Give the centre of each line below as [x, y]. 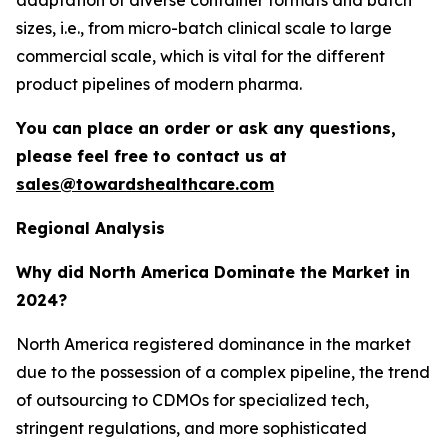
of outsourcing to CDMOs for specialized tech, [192, 399]
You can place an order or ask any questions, [206, 127]
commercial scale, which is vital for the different [200, 55]
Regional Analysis [90, 227]
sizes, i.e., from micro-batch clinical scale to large [204, 27]
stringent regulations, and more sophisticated [191, 427]
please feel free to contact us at [151, 155]
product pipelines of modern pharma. [159, 83]
